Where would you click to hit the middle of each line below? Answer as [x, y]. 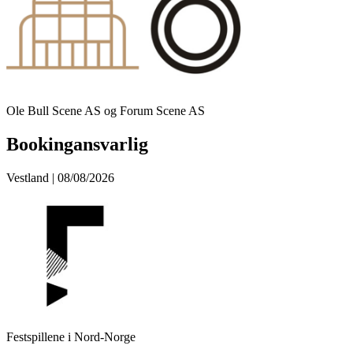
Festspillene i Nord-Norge [71, 337]
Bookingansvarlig [77, 145]
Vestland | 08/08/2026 [60, 178]
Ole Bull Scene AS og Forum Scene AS [106, 111]
